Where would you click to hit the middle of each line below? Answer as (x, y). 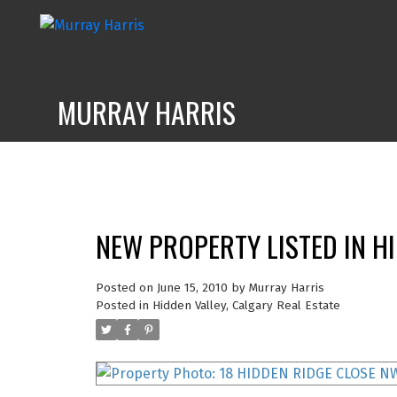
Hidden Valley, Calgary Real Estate (246, 305)
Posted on (126, 288)
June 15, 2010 (192, 288)
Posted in (122, 305)
